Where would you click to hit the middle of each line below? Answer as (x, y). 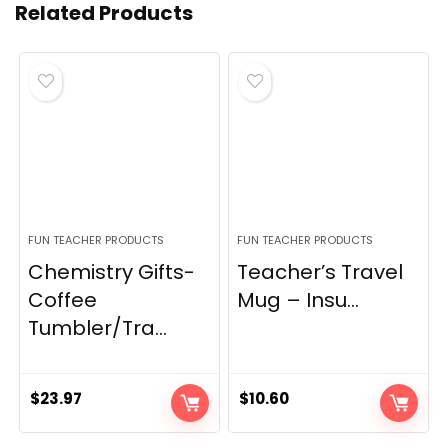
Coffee (63, 300)
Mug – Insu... (298, 300)
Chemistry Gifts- (112, 272)
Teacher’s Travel (320, 272)
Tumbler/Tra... (98, 328)
